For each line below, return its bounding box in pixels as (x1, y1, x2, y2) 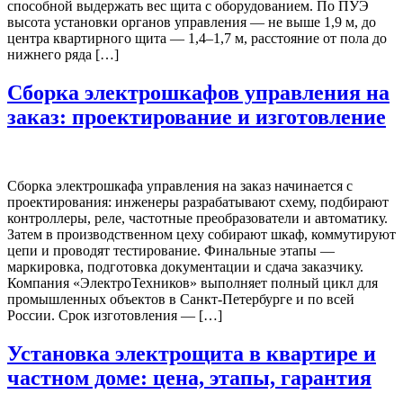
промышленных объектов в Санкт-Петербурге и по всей (7, 291, 354, 308)
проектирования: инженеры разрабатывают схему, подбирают (7, 194, 389, 210)
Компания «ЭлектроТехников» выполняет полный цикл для (7, 275, 378, 291)
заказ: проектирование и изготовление (7, 105, 386, 130)
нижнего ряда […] (7, 47, 119, 63)
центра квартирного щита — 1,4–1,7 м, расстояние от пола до (7, 31, 387, 47)
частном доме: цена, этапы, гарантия (7, 365, 372, 390)
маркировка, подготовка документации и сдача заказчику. (7, 259, 363, 275)
